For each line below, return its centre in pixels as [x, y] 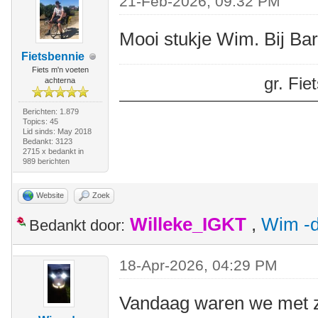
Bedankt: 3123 [47, 141]
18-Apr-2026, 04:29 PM [199, 265]
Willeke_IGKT [188, 224]
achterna [60, 80]
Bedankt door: [77, 225]
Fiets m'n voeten [60, 70]
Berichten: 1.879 [50, 111]
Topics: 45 [40, 121]
